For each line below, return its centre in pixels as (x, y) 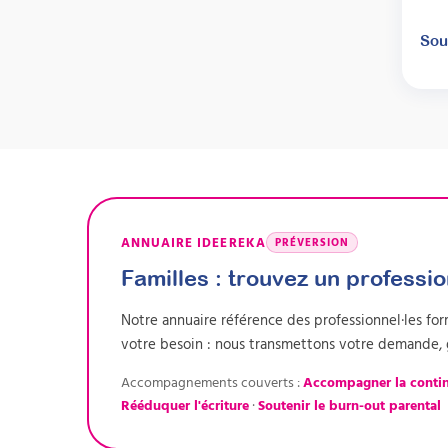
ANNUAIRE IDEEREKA (193, 242)
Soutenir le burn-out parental (349, 405)
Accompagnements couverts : (210, 382)
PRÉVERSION (312, 242)
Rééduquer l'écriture (185, 405)
